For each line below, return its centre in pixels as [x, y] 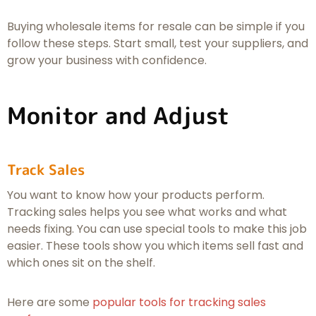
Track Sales [46, 170]
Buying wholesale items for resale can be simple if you [156, 26]
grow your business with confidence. [107, 60]
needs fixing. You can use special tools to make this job [157, 229]
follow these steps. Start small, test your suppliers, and [158, 43]
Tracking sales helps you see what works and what [147, 212]
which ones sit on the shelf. [81, 263]
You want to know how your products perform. [136, 195]
